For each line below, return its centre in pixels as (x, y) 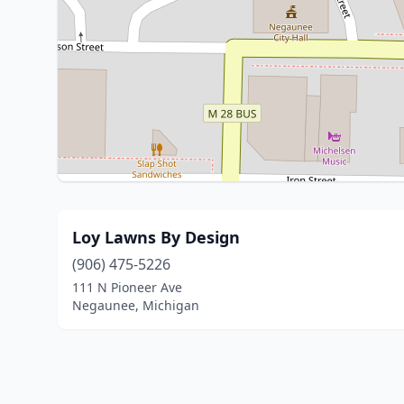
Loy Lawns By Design (156, 237)
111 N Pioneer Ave (127, 287)
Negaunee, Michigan (136, 305)
